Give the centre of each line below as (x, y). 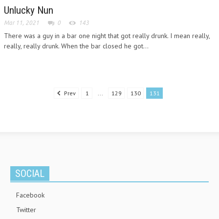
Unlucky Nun (29, 10)
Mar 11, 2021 (22, 22)
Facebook (30, 195)
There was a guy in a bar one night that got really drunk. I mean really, (107, 35)
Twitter (26, 209)
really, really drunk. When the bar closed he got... (76, 46)
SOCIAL (30, 173)
